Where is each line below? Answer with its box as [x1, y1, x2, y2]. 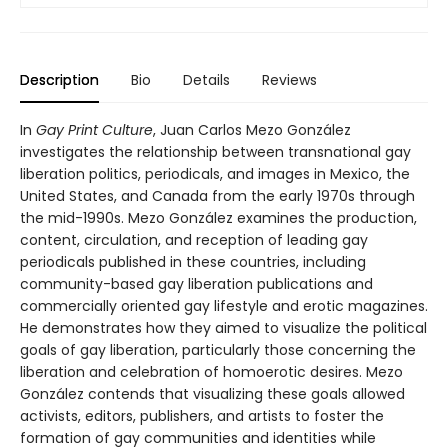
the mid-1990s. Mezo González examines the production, [20, 207, 417, 228]
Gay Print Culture [36, 119, 153, 140]
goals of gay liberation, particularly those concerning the [20, 339, 416, 360]
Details [183, 69, 230, 90]
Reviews [262, 69, 317, 90]
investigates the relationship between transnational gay [20, 141, 411, 162]
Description [20, 69, 99, 90]
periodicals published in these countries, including [20, 251, 366, 272]
